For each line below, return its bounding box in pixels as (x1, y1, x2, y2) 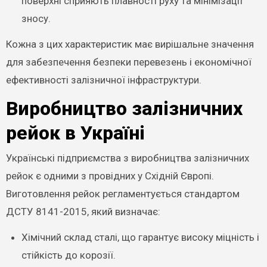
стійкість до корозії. (21, 249, 116, 261)
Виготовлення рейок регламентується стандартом (5, 188, 240, 200)
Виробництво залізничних (5, 97, 243, 120)
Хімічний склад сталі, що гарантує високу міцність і (21, 231, 259, 243)
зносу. (21, 12, 51, 24)
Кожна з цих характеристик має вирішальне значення (5, 38, 254, 50)
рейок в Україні (5, 121, 145, 144)
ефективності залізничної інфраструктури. (5, 73, 201, 86)
